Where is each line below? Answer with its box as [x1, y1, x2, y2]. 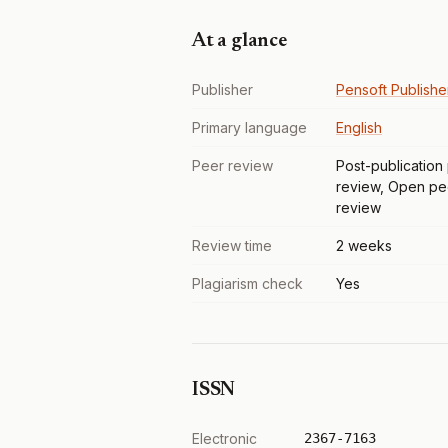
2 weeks [336, 237, 392, 254]
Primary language [192, 119, 307, 136]
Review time [192, 237, 272, 254]
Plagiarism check [192, 275, 303, 292]
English [336, 119, 382, 136]
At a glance [192, 31, 287, 51]
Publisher [192, 81, 253, 98]
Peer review [192, 157, 273, 174]
